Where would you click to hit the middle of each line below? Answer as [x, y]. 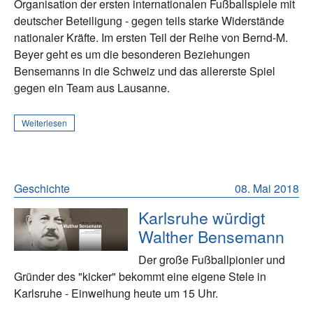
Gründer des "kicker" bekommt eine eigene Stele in [140, 276]
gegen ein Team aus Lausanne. [92, 87]
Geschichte [42, 188]
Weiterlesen [44, 122]
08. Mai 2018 [267, 188]
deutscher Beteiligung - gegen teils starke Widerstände [149, 20]
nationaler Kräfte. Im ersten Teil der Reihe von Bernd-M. [151, 37]
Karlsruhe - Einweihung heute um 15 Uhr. [116, 293]
